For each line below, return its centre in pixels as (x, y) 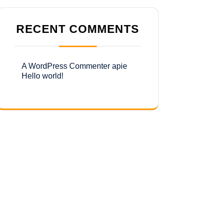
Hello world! (42, 76)
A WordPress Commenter (66, 66)
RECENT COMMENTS (78, 29)
